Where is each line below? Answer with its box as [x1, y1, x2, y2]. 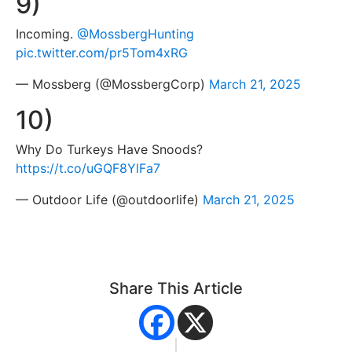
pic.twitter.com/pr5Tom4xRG [16, 45, 188, 61]
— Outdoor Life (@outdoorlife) [16, 192, 203, 208]
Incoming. [16, 26, 77, 42]
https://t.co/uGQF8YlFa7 [16, 160, 160, 177]
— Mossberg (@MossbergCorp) [16, 76, 209, 93]
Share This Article [109, 279, 243, 299]
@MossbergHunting [77, 26, 194, 42]
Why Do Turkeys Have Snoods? [16, 141, 203, 158]
